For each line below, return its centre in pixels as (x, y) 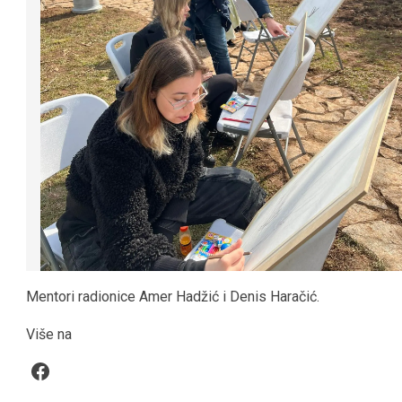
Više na (49, 334)
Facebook (75, 370)
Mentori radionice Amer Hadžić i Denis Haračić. (173, 296)
